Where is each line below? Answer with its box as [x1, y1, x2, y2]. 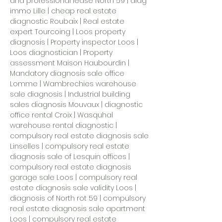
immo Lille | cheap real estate [10, 6, 116, 16]
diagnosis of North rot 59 [10, 193, 98, 203]
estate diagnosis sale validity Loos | [10, 183, 136, 193]
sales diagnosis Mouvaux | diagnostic [10, 100, 143, 110]
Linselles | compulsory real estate [10, 141, 129, 151]
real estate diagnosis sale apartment [10, 204, 145, 214]
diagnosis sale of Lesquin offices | [10, 152, 130, 162]
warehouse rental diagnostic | [10, 120, 117, 130]
